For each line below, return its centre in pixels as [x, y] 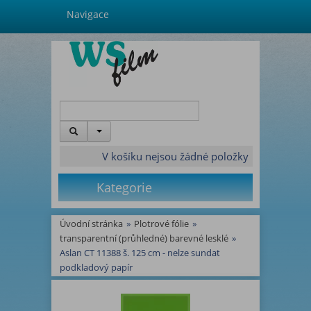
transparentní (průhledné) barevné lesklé [144, 238]
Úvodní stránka [91, 224]
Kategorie [123, 187]
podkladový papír [96, 267]
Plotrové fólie [161, 224]
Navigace [88, 14]
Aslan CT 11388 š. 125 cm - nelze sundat [140, 253]
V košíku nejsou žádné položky [175, 156]
